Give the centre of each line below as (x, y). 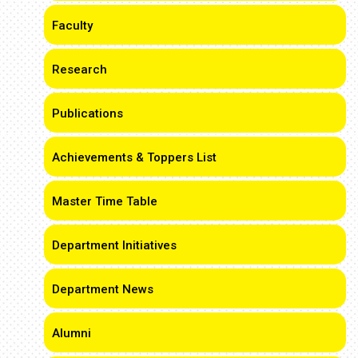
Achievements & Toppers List (134, 157)
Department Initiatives (114, 245)
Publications (88, 113)
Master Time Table (105, 201)
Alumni (72, 333)
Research (80, 69)
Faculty (72, 25)
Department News (103, 289)
